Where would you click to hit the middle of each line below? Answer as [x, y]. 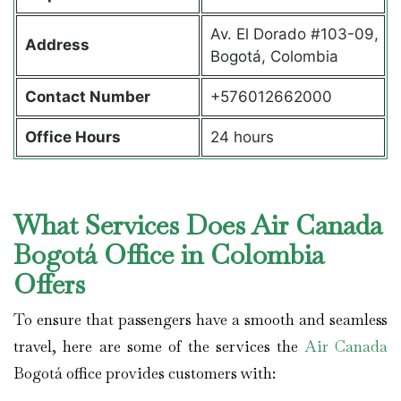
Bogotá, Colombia [274, 56]
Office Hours [74, 137]
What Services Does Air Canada [198, 226]
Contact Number [87, 96]
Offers [53, 285]
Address [59, 44]
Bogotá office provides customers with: [146, 374]
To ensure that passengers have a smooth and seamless [200, 320]
